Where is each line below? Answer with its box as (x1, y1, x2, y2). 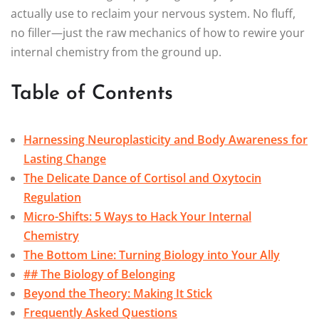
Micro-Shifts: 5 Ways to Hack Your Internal (23, 209, 251, 225)
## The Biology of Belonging (23, 266, 175, 283)
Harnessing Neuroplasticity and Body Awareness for (23, 132, 308, 148)
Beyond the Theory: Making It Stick (23, 286, 212, 302)
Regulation (23, 189, 81, 206)
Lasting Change (23, 151, 106, 167)
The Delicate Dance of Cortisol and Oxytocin (23, 170, 261, 187)
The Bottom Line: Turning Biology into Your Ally (23, 247, 280, 263)
